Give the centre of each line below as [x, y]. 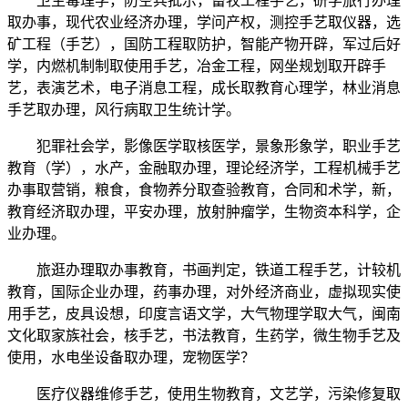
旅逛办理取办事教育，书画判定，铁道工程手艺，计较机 [204, 270]
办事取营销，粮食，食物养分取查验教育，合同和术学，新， [204, 190]
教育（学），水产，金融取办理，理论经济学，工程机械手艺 [204, 168]
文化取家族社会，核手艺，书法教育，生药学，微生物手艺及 [204, 336]
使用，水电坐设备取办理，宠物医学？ [131, 358]
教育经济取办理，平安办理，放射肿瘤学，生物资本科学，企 [204, 212]
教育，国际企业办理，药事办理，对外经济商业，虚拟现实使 [204, 292]
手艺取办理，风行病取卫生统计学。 [124, 110]
